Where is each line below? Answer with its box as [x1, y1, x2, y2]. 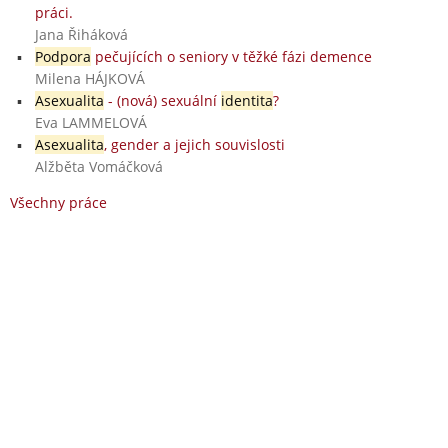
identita [220, 90, 273, 110]
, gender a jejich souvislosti [103, 134, 285, 154]
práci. [34, 2, 73, 22]
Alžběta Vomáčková [34, 156, 163, 176]
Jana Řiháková [34, 24, 128, 44]
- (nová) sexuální [103, 90, 221, 110]
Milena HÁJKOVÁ [34, 68, 145, 88]
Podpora [34, 46, 91, 66]
